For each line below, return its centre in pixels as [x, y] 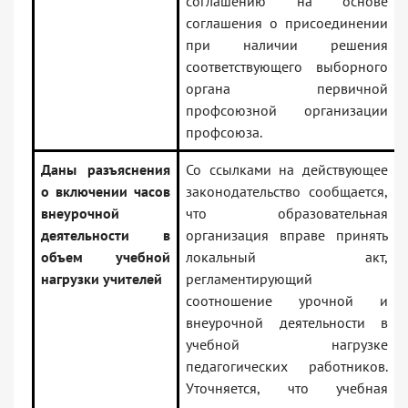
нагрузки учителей [102, 279]
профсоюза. [224, 133]
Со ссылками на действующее [287, 170]
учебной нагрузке [287, 345]
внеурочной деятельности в [287, 323]
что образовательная [287, 214]
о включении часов [106, 192]
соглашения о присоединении [287, 23]
